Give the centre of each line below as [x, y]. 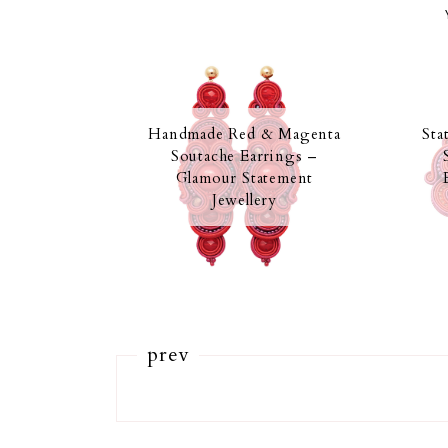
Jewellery [244, 199]
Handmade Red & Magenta [244, 133]
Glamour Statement [244, 177]
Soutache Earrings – [244, 155]
